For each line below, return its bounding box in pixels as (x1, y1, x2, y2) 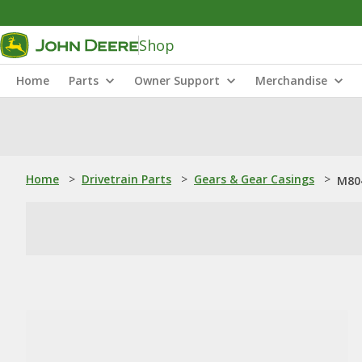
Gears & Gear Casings (194, 171, 314, 187)
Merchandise (255, 73, 327, 88)
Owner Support (134, 73, 220, 88)
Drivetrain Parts (82, 171, 171, 187)
